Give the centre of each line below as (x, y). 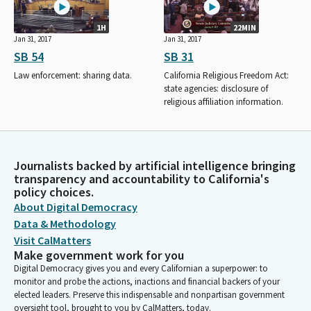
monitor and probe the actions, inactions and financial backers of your (147, 282)
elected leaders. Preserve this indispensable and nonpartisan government (149, 295)
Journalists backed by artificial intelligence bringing (155, 166)
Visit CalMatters (52, 241)
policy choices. (54, 192)
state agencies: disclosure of (216, 89)
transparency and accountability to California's (142, 179)
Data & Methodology (65, 224)
